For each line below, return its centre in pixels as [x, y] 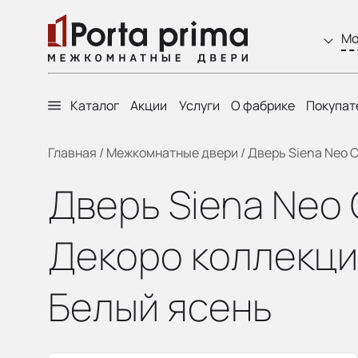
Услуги [199, 105]
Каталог [95, 105]
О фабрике [263, 105]
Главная [72, 153]
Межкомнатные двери [172, 153]
